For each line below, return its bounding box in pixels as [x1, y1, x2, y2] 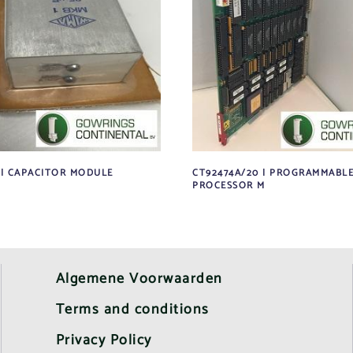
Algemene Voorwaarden [55, 267, 223, 291]
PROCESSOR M [192, 177, 266, 193]
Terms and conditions [55, 298, 210, 321]
